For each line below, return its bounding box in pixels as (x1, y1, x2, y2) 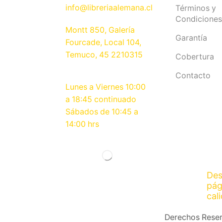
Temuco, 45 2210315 (65, 50, 143, 60)
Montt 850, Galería (65, 25, 135, 35)
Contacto (175, 70, 211, 80)
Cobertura (175, 52, 214, 61)
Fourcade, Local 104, (65, 38, 141, 48)
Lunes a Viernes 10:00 (65, 82, 146, 92)
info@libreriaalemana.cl (65, 3, 153, 13)
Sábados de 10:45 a (65, 107, 138, 117)
